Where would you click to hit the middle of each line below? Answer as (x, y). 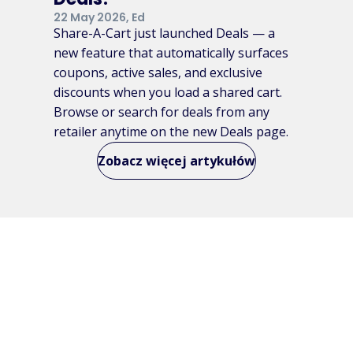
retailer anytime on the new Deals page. (171, 131)
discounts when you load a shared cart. (168, 92)
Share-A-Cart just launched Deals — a (164, 33)
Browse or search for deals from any (162, 111)
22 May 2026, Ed (99, 17)
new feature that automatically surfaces (171, 52)
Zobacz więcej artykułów (176, 160)
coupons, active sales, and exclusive (158, 72)
